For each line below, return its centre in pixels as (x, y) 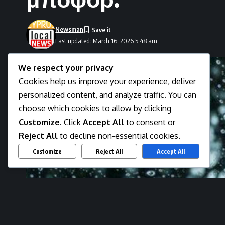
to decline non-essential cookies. (119, 136)
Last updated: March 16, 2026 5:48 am (106, 40)
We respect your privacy (66, 68)
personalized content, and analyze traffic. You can (107, 95)
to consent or (150, 122)
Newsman (70, 29)
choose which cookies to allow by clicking (95, 109)
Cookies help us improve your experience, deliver (107, 82)
